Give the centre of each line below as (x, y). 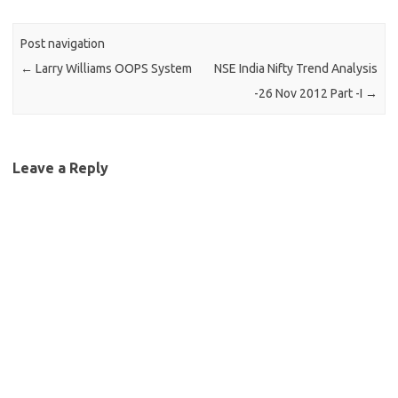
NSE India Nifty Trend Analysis (295, 69)
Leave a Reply (60, 167)
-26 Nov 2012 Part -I (309, 94)
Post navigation (63, 44)
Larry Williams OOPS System (113, 69)
